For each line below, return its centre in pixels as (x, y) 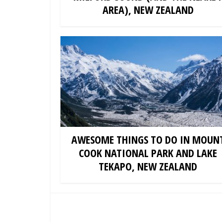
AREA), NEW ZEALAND (148, 9)
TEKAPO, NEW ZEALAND (148, 166)
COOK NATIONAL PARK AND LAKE (148, 153)
